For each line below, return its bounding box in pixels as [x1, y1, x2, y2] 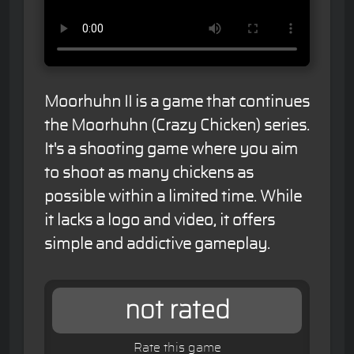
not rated [124, 298, 230, 323]
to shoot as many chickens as [44, 165, 254, 181]
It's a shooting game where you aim [44, 141, 298, 157]
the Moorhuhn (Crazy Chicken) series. [44, 118, 310, 134]
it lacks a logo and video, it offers [44, 213, 275, 228]
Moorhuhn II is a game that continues [44, 94, 310, 110]
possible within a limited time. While [44, 189, 302, 205]
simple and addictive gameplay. [44, 236, 270, 252]
